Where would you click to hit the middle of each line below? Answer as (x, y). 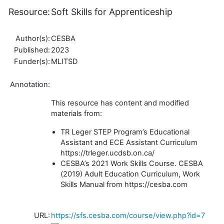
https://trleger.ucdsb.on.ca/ (109, 153)
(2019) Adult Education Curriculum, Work (130, 174)
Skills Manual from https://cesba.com (124, 184)
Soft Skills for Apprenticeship (112, 11)
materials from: (77, 113)
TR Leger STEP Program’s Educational (125, 132)
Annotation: (30, 84)
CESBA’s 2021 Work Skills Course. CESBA (132, 163)
